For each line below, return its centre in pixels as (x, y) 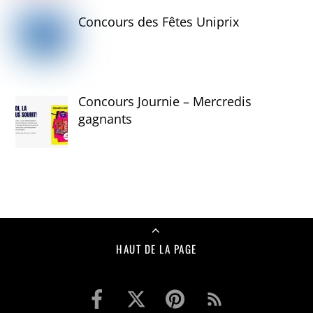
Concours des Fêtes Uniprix (159, 21)
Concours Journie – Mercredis (165, 102)
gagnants (105, 119)
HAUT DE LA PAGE (156, 249)
